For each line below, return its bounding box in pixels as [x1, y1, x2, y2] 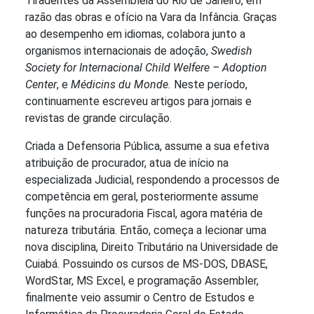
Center [25, 78, 57, 92]
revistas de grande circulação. [25, 111, 172, 125]
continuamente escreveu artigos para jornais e [25, 95, 252, 109]
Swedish [211, 44, 252, 58]
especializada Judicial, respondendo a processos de [25, 173, 280, 187]
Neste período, [174, 78, 247, 92]
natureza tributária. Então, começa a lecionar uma [25, 224, 266, 238]
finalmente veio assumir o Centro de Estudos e [25, 291, 254, 305]
